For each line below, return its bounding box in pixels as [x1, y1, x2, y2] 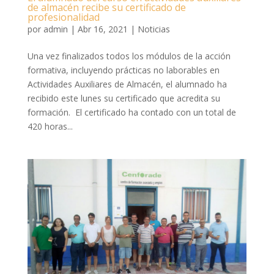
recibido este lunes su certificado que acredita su [27, 92, 220, 105]
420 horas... [27, 120, 73, 133]
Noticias [137, 23, 170, 35]
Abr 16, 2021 [77, 23, 128, 35]
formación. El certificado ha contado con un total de [27, 106, 236, 119]
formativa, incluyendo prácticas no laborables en [27, 64, 220, 76]
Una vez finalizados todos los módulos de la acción [27, 50, 231, 62]
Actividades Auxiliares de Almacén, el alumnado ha [27, 78, 227, 91]
